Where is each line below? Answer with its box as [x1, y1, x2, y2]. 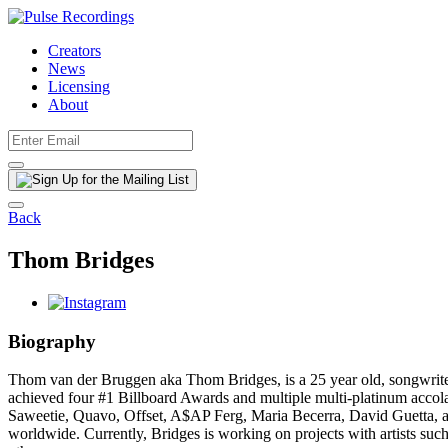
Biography [8, 330, 96, 352]
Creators [48, 42, 101, 59]
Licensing [48, 78, 110, 95]
